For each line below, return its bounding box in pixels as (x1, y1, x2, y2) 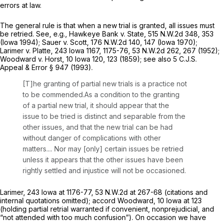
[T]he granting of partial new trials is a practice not (23, 79, 187, 88)
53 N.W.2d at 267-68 (95, 188, 162, 197)
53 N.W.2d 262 (132, 46, 179, 55)
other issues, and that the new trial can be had (23, 123, 173, 132)
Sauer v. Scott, (42, 38, 91, 47)
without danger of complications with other (23, 134, 161, 143)
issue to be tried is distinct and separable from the (23, 112, 185, 121)
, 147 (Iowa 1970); (140, 38, 197, 47)
